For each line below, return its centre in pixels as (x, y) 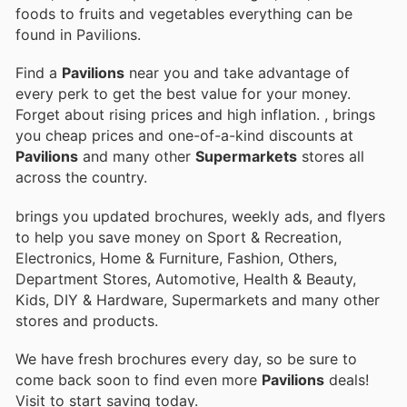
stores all (331, 157)
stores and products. (87, 320)
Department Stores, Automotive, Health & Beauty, (186, 278)
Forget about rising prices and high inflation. (170, 115)
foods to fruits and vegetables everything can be (184, 14)
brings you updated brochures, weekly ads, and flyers (200, 216)
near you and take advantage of (237, 73)
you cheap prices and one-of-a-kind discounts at (184, 136)
